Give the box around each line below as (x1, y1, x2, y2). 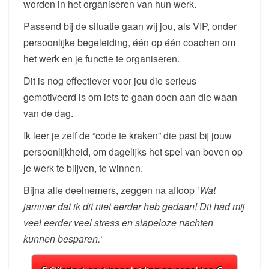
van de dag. (23, 106, 73, 121)
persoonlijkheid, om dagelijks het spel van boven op (23, 145, 243, 159)
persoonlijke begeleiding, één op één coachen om (23, 35, 235, 50)
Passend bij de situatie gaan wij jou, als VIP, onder (23, 19, 237, 34)
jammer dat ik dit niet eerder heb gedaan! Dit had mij (23, 199, 244, 214)
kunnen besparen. (23, 232, 100, 246)
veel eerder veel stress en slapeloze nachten (23, 216, 213, 230)
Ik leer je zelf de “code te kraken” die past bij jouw (23, 128, 232, 143)
